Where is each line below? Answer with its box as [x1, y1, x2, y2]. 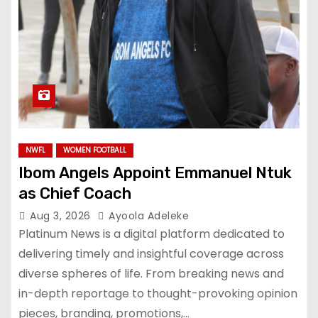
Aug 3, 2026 [30, 208, 94, 223]
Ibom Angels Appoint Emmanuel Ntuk [18, 163, 292, 182]
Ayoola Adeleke [105, 208, 189, 223]
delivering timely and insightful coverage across [18, 245, 284, 262]
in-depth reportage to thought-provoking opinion [18, 285, 297, 302]
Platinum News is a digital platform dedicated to [18, 225, 285, 242]
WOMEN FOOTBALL [63, 144, 126, 155]
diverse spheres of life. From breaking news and [18, 265, 284, 282]
